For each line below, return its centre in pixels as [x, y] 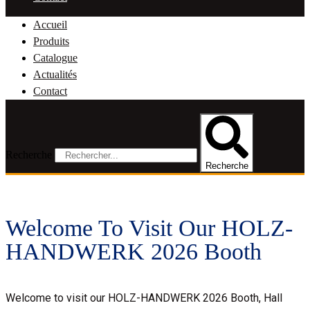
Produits [51, 41]
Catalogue [55, 57]
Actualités [55, 74]
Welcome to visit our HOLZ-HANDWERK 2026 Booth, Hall [144, 298]
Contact [50, 91]
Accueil [50, 24]
